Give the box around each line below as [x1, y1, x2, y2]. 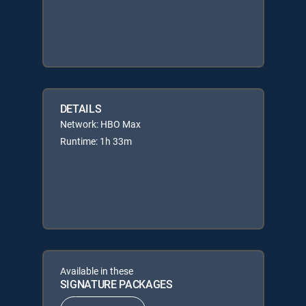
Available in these [59, 264, 133, 277]
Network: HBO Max [59, 117, 141, 130]
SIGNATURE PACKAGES [59, 276, 173, 292]
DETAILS [59, 100, 102, 116]
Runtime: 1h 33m [59, 134, 132, 148]
